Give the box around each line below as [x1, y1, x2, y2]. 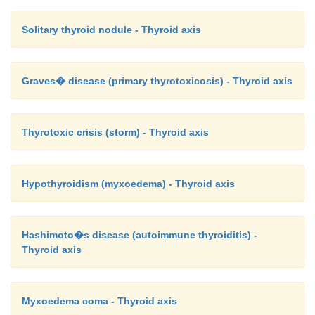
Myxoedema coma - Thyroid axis [22, 295, 177, 307]
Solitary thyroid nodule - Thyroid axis [22, 23, 201, 35]
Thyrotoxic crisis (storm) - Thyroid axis [22, 126, 209, 138]
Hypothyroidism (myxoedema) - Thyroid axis [22, 177, 235, 189]
